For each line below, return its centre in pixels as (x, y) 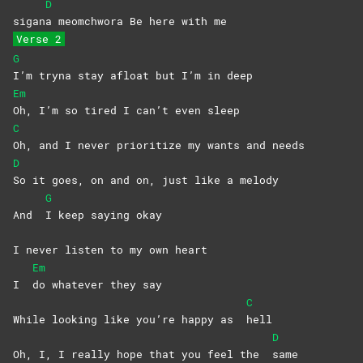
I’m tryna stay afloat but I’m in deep (133, 76)
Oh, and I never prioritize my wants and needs (159, 145)
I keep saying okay (104, 215)
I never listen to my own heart (110, 250)
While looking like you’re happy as (130, 320)
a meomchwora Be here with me (136, 21)
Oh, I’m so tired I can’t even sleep (126, 111)
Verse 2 (39, 39)
